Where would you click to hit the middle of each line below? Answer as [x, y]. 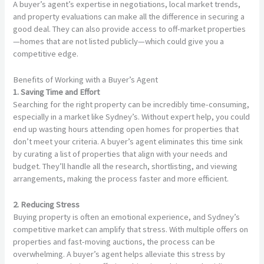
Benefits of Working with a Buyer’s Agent [86, 80]
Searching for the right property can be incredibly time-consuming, [131, 105]
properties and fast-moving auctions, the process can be [114, 242]
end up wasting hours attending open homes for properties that [126, 129]
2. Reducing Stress [47, 205]
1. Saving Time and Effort [57, 92]
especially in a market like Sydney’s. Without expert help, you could [132, 117]
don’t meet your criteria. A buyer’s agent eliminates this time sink [128, 142]
